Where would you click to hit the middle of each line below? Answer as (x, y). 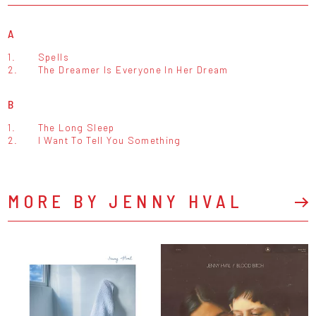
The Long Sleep (76, 127)
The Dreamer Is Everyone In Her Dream (133, 69)
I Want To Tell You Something (109, 140)
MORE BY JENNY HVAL (126, 200)
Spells (53, 56)
